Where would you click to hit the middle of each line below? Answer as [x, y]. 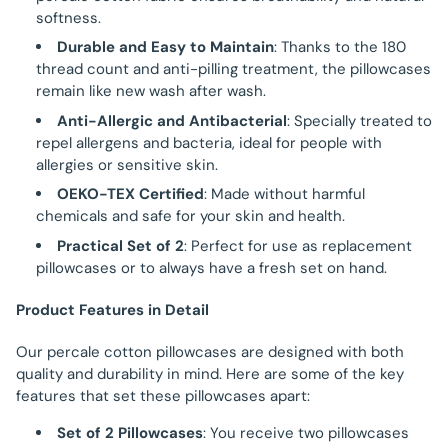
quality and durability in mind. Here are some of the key [210, 373]
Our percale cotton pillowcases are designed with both [210, 351]
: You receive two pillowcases [306, 432]
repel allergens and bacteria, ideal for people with [209, 142]
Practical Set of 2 [120, 245]
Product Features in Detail [112, 309]
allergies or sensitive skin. [127, 164]
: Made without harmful [284, 194]
